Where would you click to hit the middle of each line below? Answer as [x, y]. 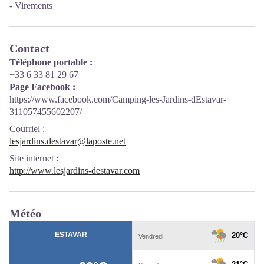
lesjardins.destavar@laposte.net [67, 141]
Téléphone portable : [51, 62]
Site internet [32, 158]
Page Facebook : [42, 87]
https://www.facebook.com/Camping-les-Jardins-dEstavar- [118, 99]
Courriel [25, 128]
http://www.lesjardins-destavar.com [75, 170]
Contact [29, 48]
